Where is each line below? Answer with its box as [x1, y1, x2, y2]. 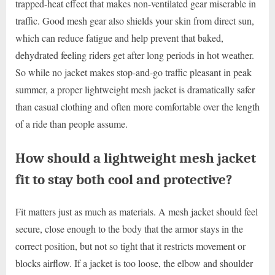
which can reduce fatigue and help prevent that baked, [15, 31, 223, 45]
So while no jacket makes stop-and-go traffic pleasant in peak [15, 66, 252, 79]
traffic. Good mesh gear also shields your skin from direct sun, [15, 14, 254, 28]
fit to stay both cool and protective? [15, 171, 232, 188]
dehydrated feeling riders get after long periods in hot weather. [15, 48, 254, 62]
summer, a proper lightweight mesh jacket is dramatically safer [15, 83, 255, 96]
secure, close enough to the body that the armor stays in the [15, 222, 243, 236]
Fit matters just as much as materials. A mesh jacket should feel [15, 205, 258, 219]
